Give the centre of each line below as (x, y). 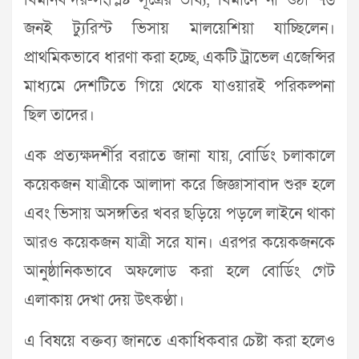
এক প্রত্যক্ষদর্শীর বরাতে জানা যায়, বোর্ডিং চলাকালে (179, 156)
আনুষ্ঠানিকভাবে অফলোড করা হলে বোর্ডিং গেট (179, 272)
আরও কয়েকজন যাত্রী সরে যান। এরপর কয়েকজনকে (179, 243)
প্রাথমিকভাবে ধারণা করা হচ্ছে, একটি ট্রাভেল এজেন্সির (179, 58)
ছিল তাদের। (59, 115)
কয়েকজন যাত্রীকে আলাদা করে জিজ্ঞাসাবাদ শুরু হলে (179, 185)
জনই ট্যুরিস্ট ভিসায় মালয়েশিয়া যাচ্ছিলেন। (179, 29)
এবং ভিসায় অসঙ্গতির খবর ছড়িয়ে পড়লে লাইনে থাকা (179, 214)
